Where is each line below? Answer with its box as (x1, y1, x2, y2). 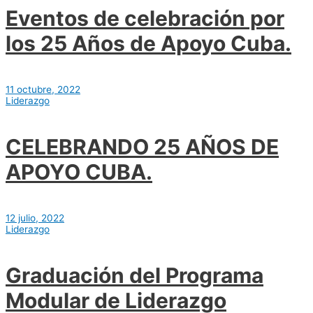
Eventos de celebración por (6, 6, 284, 31)
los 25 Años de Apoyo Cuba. (6, 31, 291, 57)
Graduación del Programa (6, 262, 263, 288)
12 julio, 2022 (6, 212, 64, 224)
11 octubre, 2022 (6, 84, 80, 96)
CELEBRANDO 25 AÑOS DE (6, 134, 279, 160)
